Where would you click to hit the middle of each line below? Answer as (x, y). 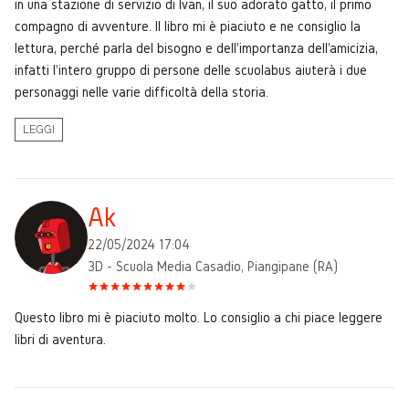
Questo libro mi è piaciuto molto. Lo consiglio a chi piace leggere (199, 317)
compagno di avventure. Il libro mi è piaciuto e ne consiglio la (188, 26)
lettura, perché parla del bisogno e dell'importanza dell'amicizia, (196, 47)
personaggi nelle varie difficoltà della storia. (142, 91)
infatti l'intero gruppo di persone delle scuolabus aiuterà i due (191, 69)
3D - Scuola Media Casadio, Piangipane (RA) (213, 266)
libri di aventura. (60, 339)
